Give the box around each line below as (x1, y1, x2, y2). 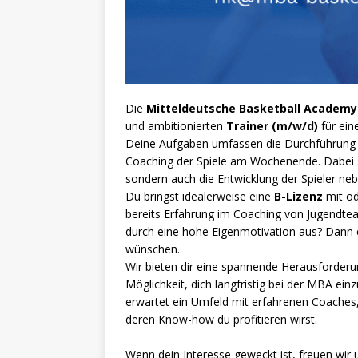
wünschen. (125, 241, 180, 257)
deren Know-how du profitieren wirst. (125, 312, 317, 328)
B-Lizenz (274, 189, 323, 205)
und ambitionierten (125, 118, 226, 134)
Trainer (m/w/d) (226, 118, 318, 134)
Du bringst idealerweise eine (125, 189, 274, 205)
